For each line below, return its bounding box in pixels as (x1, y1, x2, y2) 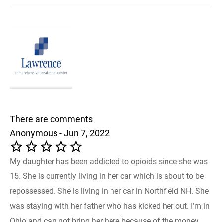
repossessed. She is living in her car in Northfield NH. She (10, 186, 209, 196)
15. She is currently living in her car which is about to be (10, 171, 204, 181)
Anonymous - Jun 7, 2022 (10, 127, 110, 138)
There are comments (10, 113, 93, 124)
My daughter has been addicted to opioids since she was (10, 156, 208, 166)
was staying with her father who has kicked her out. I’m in (10, 201, 210, 211)
